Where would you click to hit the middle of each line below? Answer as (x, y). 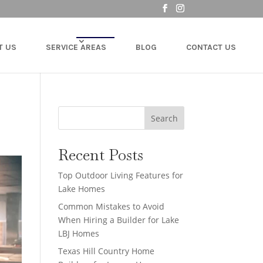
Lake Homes (81, 189)
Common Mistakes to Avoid (111, 206)
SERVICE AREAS (76, 47)
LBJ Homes (78, 233)
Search (164, 118)
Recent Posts (100, 155)
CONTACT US (211, 47)
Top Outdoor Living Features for (120, 175)
